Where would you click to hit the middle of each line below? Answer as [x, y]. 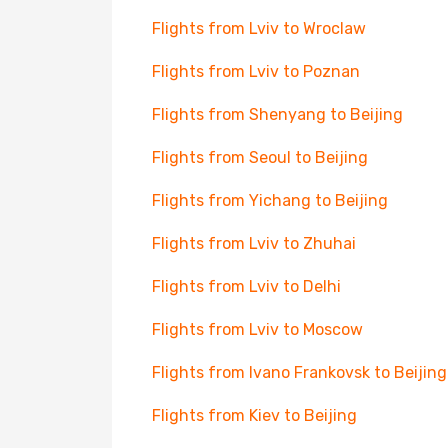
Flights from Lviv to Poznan [256, 71]
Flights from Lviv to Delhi [246, 286]
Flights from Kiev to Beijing [254, 415]
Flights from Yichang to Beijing [270, 200]
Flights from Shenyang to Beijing [277, 114]
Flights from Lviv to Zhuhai [254, 243]
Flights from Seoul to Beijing [260, 157]
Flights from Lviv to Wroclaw [259, 28]
